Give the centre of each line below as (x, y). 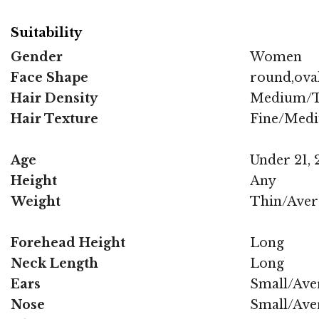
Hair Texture (54, 119)
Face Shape (49, 77)
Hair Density (54, 98)
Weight (36, 201)
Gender (37, 57)
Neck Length (54, 263)
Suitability (46, 33)
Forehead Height (68, 242)
